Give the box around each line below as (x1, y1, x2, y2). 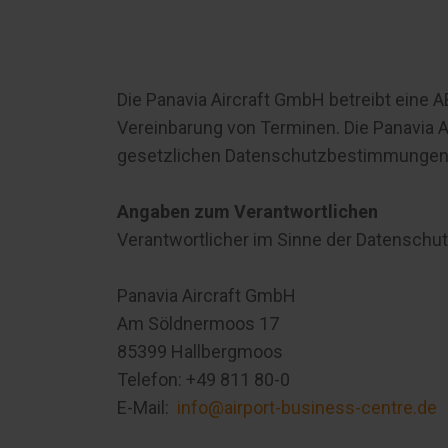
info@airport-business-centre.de (177, 397, 437, 418)
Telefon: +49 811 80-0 (117, 369, 290, 390)
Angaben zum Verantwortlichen (117, 201, 378, 222)
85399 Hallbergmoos (117, 341, 283, 362)
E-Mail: (117, 397, 177, 418)
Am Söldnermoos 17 (117, 313, 279, 334)
